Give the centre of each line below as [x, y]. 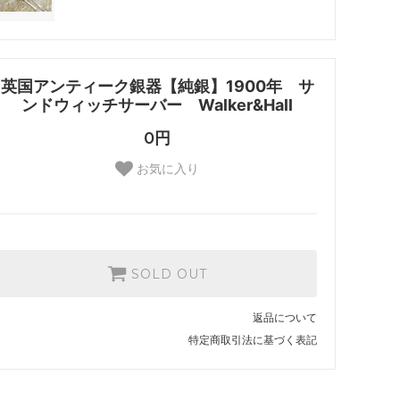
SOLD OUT [169, 274]
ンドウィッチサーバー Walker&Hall [157, 104]
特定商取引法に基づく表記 [253, 339]
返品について [285, 317]
